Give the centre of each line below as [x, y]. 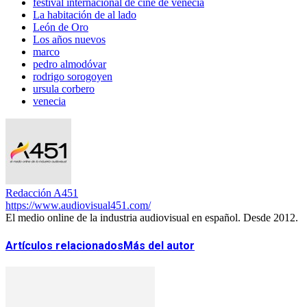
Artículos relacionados [64, 245]
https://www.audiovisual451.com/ [78, 206]
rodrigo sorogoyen [73, 77]
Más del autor [159, 245]
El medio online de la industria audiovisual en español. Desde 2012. [152, 218]
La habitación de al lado [85, 15]
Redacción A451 [42, 193]
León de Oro [61, 27]
